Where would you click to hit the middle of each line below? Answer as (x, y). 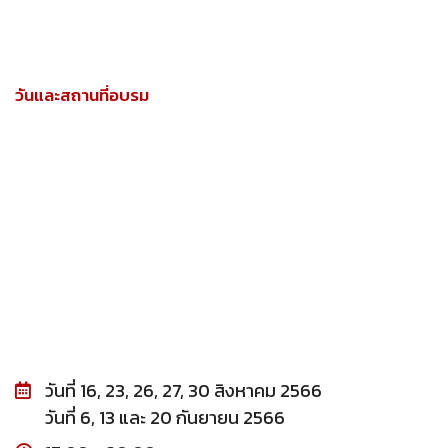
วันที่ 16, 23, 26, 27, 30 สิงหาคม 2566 (183, 391)
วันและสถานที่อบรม (82, 95)
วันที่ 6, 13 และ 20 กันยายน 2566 (165, 418)
